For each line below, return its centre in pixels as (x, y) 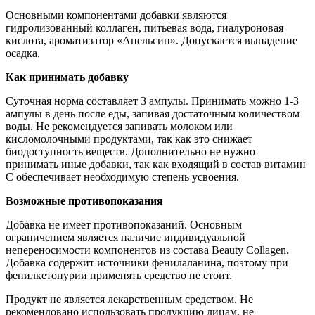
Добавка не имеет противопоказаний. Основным (124, 225)
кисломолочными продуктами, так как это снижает (129, 139)
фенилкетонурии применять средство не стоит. (119, 276)
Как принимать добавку (67, 77)
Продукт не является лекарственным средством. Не (129, 300)
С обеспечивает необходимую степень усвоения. (122, 177)
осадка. (23, 53)
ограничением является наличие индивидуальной (126, 238)
